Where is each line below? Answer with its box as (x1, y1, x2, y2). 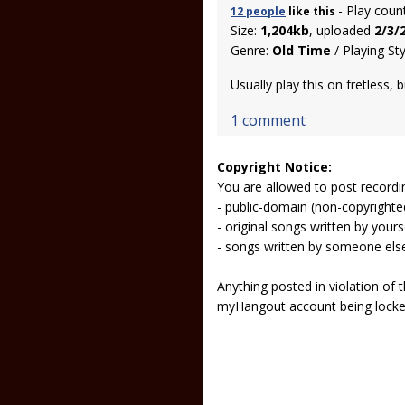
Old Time (272, 42, 331, 59)
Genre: (231, 42, 272, 59)
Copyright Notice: (217, 158, 332, 175)
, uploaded (309, 22, 374, 39)
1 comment (231, 110, 306, 130)
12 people (231, 4, 286, 19)
